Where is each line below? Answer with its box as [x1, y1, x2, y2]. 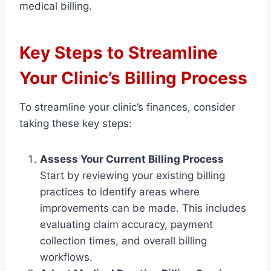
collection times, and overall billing [40, 235, 207, 247]
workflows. [40, 251, 93, 264]
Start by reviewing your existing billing [40, 169, 225, 182]
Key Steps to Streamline [19, 42, 218, 64]
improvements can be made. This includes [40, 202, 246, 215]
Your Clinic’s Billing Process [19, 68, 247, 89]
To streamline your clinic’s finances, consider [19, 101, 235, 114]
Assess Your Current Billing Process [40, 153, 224, 166]
